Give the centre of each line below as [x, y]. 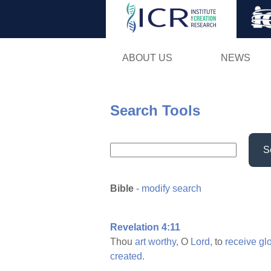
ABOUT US [147, 57]
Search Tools [155, 110]
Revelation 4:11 [145, 227]
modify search [171, 189]
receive [241, 242]
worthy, [163, 242]
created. [127, 256]
